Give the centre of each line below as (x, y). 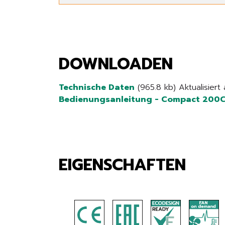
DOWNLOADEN (116, 64)
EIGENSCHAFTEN (122, 165)
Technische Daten (97, 87)
